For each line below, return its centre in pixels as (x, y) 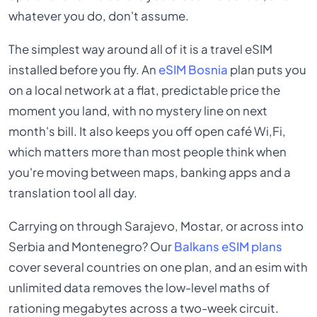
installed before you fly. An (84, 69)
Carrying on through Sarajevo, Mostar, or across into (156, 226)
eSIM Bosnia (194, 69)
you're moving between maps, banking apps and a (150, 172)
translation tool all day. (73, 192)
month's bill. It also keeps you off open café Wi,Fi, (148, 131)
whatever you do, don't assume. (99, 16)
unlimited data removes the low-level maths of (140, 288)
